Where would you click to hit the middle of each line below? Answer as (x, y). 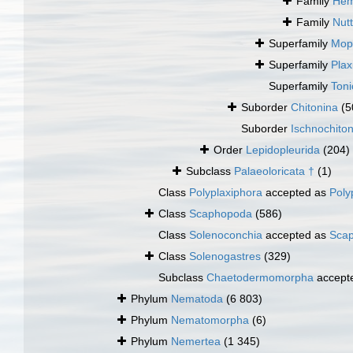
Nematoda (197, 299)
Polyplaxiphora (226, 193)
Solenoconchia (226, 235)
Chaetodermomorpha (260, 278)
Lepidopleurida (283, 150)
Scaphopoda (221, 214)
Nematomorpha (210, 320)
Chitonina (314, 108)
